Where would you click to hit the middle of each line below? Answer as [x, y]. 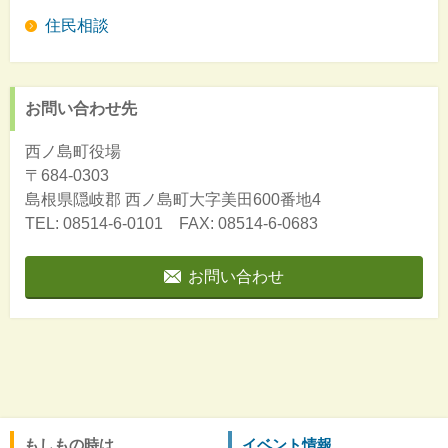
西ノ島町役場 [73, 152]
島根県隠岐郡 [73, 200]
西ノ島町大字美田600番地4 [223, 200]
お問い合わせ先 [81, 109]
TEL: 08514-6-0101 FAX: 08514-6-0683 [171, 224]
